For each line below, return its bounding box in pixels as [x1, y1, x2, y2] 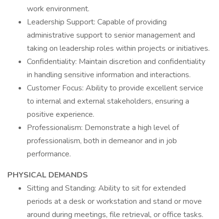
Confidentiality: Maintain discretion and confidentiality [27, 56, 205, 67]
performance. [27, 149, 71, 159]
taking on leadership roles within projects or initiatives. [27, 43, 210, 54]
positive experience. [27, 109, 94, 120]
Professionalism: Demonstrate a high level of [27, 122, 179, 133]
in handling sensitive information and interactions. [27, 69, 191, 80]
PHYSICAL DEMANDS [7, 170, 88, 180]
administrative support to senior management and [27, 30, 195, 41]
